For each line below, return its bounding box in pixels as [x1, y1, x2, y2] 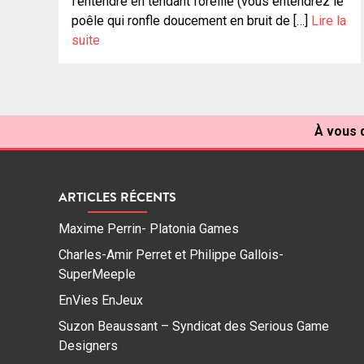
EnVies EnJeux [58, 292, 143, 309]
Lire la [311, 12, 346, 28]
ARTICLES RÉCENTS [58, 188, 176, 206]
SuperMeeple [58, 266, 136, 283]
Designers [58, 338, 118, 354]
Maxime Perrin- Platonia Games [58, 221, 239, 237]
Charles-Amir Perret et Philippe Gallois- [58, 247, 284, 263]
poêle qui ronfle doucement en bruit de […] [71, 12, 311, 28]
